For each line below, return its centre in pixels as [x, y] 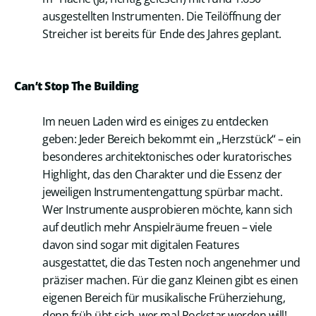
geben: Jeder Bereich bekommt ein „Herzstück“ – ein [172, 139]
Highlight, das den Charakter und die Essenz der [162, 175]
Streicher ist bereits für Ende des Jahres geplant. [162, 34]
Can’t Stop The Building [77, 86]
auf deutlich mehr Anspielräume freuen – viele [157, 227]
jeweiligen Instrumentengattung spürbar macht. [163, 192]
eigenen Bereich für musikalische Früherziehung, [164, 298]
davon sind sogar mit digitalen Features [141, 245]
